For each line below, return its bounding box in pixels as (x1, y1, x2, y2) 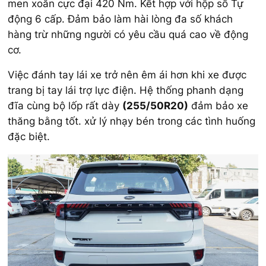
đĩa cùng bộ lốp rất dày (8, 100, 122, 112)
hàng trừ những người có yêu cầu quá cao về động (8, 28, 248, 40)
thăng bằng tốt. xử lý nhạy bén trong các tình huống (8, 115, 255, 128)
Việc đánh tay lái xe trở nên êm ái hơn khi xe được (8, 69, 246, 81)
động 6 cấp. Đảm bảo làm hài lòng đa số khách (8, 12, 233, 25)
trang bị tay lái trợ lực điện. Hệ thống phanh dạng (8, 84, 243, 97)
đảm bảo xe (188, 100, 248, 112)
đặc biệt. (8, 131, 50, 143)
